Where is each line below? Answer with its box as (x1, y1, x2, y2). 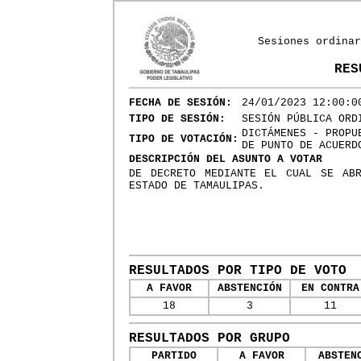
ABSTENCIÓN (217, 282, 282, 294)
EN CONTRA (301, 282, 359, 294)
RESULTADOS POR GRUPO (129, 331, 290, 346)
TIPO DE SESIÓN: (129, 113, 226, 125)
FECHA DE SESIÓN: (129, 97, 232, 109)
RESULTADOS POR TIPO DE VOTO (129, 263, 346, 278)
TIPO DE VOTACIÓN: (129, 133, 239, 145)
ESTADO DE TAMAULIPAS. (129, 180, 264, 192)
